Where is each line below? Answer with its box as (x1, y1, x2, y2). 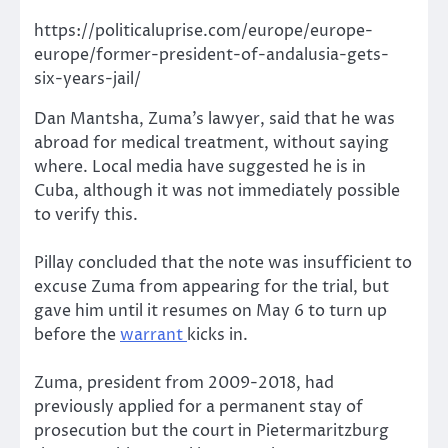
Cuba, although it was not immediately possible (34, 180, 400, 203)
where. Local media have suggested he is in (34, 156, 366, 179)
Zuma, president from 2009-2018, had (34, 372, 334, 395)
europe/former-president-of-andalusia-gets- (34, 44, 389, 67)
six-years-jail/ (34, 68, 141, 91)
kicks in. (187, 324, 248, 347)
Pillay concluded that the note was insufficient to (34, 252, 412, 275)
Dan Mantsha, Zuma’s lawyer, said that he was (34, 108, 395, 131)
